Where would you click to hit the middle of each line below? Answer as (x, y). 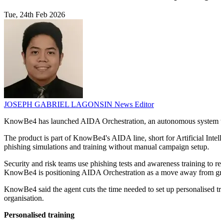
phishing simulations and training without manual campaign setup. (107, 147)
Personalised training (39, 215)
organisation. (24, 198)
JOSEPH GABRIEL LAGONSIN (59, 105)
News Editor (134, 105)
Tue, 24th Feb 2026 (35, 15)
